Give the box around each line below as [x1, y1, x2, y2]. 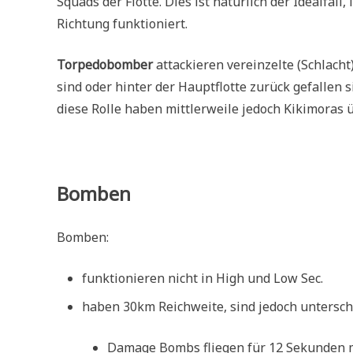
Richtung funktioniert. [57, 15, 188, 33]
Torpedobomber [57, 56, 153, 74]
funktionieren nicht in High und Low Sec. [82, 269, 323, 288]
